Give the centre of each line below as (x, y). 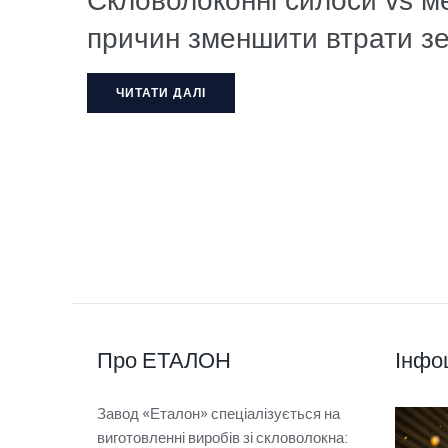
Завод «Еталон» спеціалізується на (218, 413)
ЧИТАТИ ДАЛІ (161, 93)
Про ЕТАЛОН (164, 360)
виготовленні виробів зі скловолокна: (223, 437)
